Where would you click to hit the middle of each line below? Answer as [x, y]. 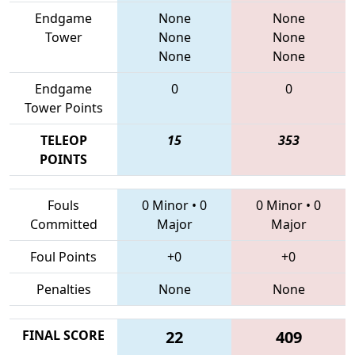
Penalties [63, 289]
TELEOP [63, 140]
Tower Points [63, 107]
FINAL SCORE [63, 335]
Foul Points [63, 256]
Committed [63, 224]
